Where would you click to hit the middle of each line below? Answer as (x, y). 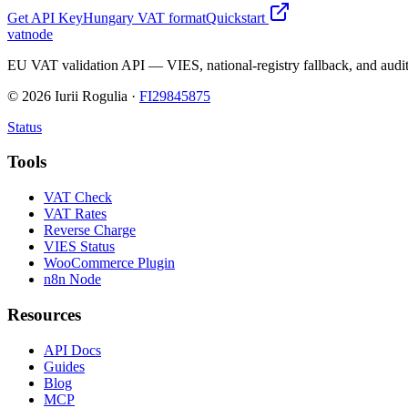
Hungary (108, 17)
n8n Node (72, 280)
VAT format (170, 17)
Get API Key (45, 17)
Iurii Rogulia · (93, 96)
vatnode (30, 34)
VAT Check (78, 198)
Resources (44, 314)
